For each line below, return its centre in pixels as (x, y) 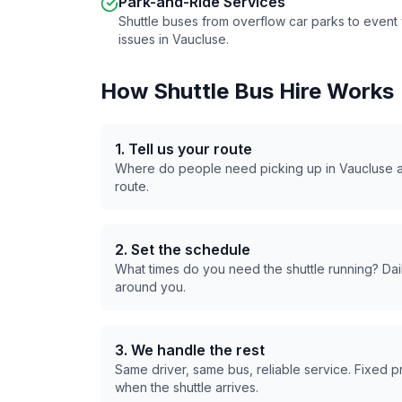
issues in (145, 39)
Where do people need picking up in (227, 168)
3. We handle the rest (190, 350)
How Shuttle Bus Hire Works (247, 91)
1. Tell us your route (184, 149)
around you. (150, 287)
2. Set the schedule (183, 249)
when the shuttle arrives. (187, 387)
